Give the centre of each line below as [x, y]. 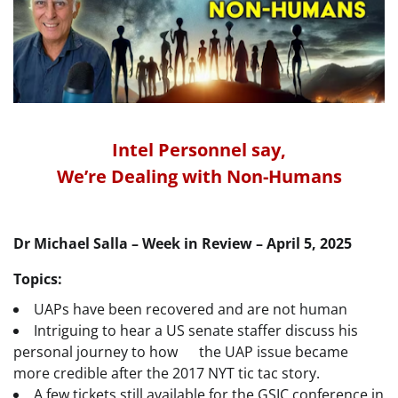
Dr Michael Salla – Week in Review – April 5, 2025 [183, 243]
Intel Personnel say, [199, 149]
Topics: [38, 279]
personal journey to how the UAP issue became [181, 351]
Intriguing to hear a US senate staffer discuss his [196, 330]
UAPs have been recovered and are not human [191, 309]
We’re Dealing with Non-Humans [199, 176]
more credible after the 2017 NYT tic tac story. [167, 373]
